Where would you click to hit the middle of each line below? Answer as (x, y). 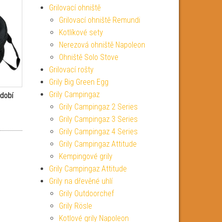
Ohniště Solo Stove (88, 57)
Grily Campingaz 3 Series (98, 119)
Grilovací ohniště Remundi (99, 20)
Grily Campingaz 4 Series (98, 132)
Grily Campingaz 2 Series (98, 107)
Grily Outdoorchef (86, 194)
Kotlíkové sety (81, 32)
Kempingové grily (85, 156)
